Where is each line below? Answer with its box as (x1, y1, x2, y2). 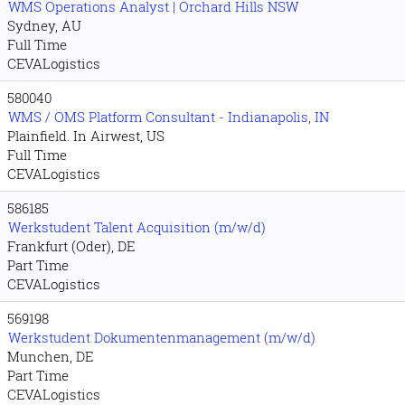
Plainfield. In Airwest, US (7, 127, 165, 145)
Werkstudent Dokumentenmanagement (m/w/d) (8, 328, 316, 346)
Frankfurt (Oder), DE (7, 237, 135, 255)
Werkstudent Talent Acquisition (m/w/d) (8, 218, 266, 236)
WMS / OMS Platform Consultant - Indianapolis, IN (8, 108, 329, 126)
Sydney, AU (7, 16, 81, 34)
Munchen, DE (7, 347, 93, 365)
